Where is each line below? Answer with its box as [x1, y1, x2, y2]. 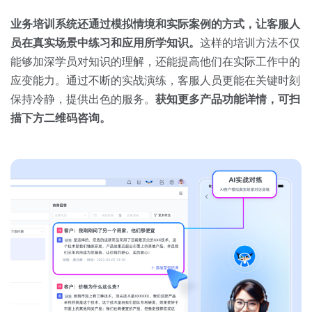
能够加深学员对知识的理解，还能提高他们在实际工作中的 [10, 56, 300, 68]
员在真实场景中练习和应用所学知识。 [10, 37, 200, 49]
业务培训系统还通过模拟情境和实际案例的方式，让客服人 [10, 18, 300, 31]
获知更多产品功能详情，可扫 [155, 93, 300, 106]
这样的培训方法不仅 [200, 37, 300, 49]
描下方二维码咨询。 [10, 112, 111, 125]
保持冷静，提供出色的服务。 [10, 93, 155, 106]
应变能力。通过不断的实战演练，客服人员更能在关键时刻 [10, 75, 300, 87]
